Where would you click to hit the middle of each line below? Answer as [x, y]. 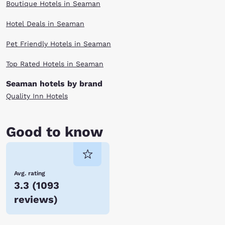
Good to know [54, 132]
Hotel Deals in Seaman [45, 24]
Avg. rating [30, 173]
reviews [34, 199]
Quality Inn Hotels [37, 96]
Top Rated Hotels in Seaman [55, 64]
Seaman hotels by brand [54, 84]
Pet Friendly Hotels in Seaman [59, 44]
